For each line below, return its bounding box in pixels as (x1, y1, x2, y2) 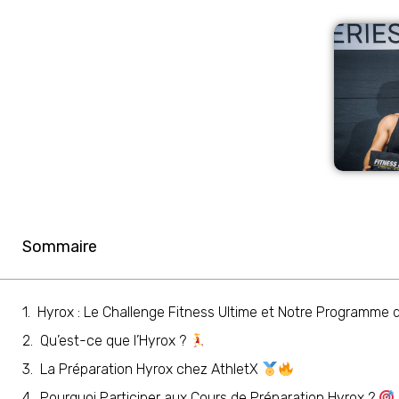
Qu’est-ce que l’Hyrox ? (40, 332, 190, 350)
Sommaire (22, 237, 97, 257)
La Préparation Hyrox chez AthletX (40, 361, 262, 379)
